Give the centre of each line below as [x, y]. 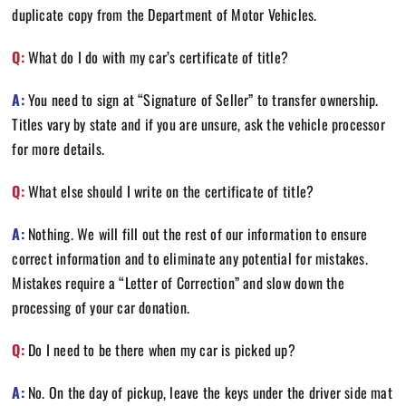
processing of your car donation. [101, 307]
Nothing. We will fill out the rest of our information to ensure [196, 233]
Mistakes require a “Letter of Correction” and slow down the [178, 282]
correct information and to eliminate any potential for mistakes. [190, 258]
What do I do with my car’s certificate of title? [156, 57]
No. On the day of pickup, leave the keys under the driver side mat [208, 392]
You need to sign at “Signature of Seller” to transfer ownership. [201, 99]
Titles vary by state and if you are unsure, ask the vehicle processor [198, 124]
